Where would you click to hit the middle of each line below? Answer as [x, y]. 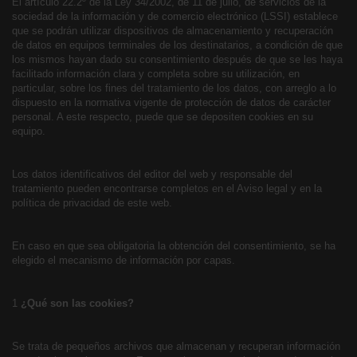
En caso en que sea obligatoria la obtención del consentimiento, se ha [174, 246]
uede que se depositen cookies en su [227, 117]
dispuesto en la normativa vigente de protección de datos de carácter [171, 102]
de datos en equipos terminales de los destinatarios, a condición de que [177, 45]
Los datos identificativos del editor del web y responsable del [152, 174]
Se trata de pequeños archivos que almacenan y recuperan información [176, 346]
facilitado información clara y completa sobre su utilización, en [156, 74]
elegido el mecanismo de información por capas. [124, 260]
